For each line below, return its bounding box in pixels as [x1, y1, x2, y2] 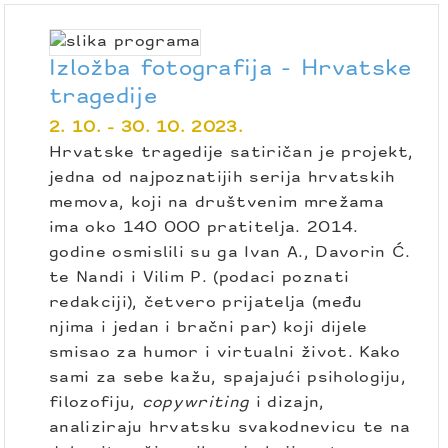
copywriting [141, 394, 256, 411]
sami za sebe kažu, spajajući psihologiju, [49, 369, 407, 386]
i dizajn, [255, 394, 325, 411]
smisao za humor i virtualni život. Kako [49, 344, 401, 361]
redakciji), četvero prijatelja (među [49, 294, 363, 311]
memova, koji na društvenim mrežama [49, 194, 384, 211]
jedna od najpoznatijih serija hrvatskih [49, 169, 396, 186]
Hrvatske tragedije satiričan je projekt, [49, 144, 414, 161]
